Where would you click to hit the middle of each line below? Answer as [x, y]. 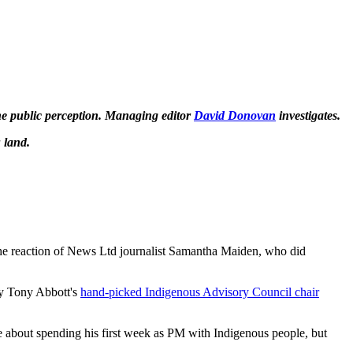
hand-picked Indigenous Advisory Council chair [200, 292]
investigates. [308, 115]
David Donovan [235, 115]
